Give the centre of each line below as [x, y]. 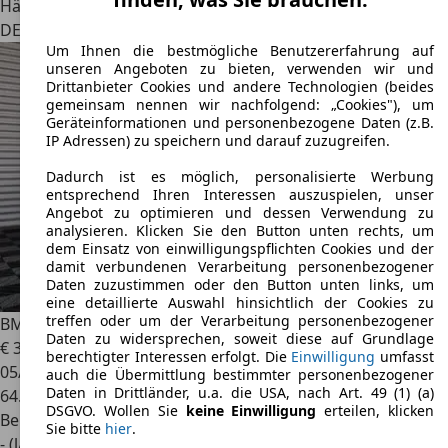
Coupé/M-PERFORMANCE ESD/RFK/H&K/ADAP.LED [257, 324]
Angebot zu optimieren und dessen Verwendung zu [240, 213]
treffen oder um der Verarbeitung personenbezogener [240, 321]
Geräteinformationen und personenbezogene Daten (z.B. [240, 123]
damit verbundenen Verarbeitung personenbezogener [240, 267]
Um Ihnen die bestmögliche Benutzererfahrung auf [240, 51]
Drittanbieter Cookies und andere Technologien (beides [240, 87]
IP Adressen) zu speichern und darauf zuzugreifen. [218, 141]
